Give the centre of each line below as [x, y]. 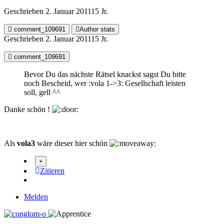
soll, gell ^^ [42, 92]
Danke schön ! [28, 109]
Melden [36, 196]
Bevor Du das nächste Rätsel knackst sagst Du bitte [105, 74]
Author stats [97, 29]
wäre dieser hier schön [72, 143]
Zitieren [52, 170]
